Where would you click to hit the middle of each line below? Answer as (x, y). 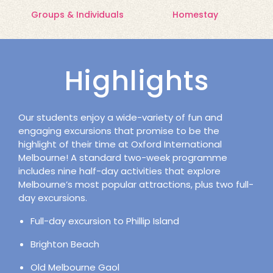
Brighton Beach (65, 244)
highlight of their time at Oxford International (120, 144)
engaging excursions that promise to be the (119, 130)
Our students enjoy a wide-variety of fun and (120, 117)
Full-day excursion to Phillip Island (105, 221)
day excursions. (53, 197)
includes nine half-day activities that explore (119, 171)
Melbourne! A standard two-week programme (123, 157)
